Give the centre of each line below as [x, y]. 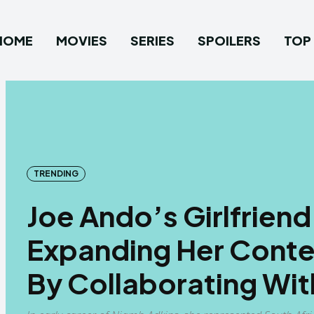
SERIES [152, 40]
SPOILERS [229, 40]
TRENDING [56, 173]
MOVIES [81, 40]
